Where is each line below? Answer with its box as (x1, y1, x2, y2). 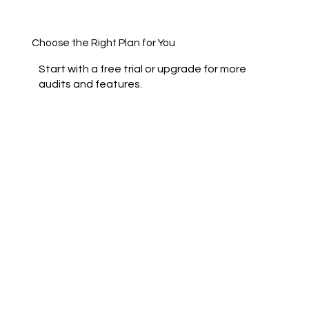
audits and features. (39, 79, 143, 90)
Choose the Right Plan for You (31, 37, 175, 49)
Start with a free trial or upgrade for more (39, 63, 247, 75)
